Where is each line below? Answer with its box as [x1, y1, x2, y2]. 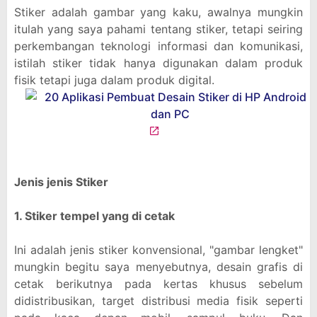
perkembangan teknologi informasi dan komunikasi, [14, 39, 303, 53]
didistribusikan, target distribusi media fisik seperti [14, 294, 303, 308]
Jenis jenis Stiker [14, 175, 108, 189]
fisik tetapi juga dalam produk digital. [14, 73, 214, 87]
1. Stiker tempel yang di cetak [14, 209, 175, 223]
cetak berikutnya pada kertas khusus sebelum [14, 277, 303, 291]
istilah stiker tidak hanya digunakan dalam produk [14, 56, 303, 70]
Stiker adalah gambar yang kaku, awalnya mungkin [14, 5, 303, 19]
